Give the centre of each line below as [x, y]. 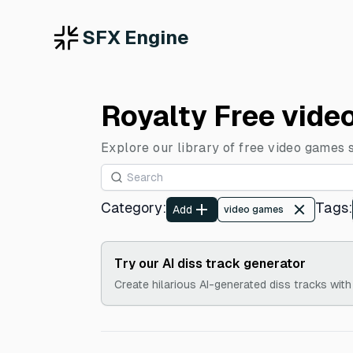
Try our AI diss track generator [210, 264]
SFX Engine [136, 37]
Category [132, 208]
